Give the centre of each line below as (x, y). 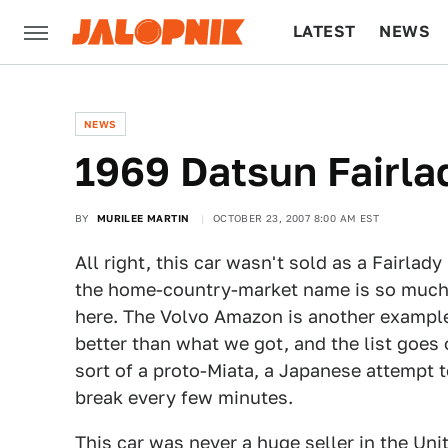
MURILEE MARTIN (143, 218)
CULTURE (331, 95)
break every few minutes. (184, 397)
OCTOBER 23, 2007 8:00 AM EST (296, 218)
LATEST (324, 31)
